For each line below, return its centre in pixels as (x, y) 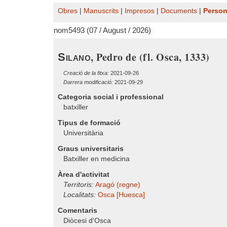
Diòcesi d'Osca (87, 221)
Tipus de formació (89, 123)
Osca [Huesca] (121, 195)
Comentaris (78, 211)
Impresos (140, 11)
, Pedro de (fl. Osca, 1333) (150, 57)
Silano (74, 57)
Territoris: (79, 185)
